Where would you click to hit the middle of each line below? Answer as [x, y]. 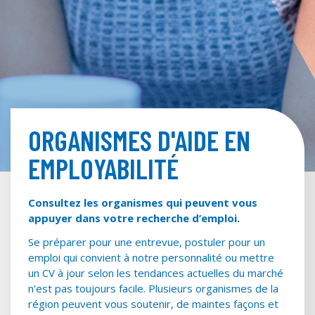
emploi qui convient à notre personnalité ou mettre [151, 257]
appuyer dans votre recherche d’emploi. [134, 218]
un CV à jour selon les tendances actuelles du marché [156, 272]
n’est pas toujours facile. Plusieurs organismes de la [153, 288]
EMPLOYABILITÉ [103, 168]
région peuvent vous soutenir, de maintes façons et [153, 303]
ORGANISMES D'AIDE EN [139, 140]
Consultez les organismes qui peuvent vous [143, 202]
